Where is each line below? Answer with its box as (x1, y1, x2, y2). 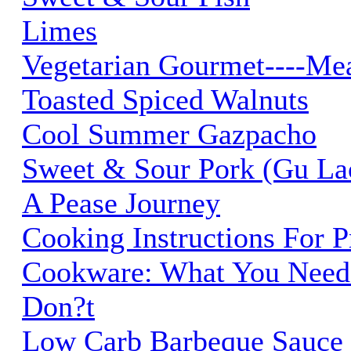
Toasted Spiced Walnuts (22, 82, 309, 116)
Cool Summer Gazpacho (22, 117, 317, 150)
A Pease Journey (22, 186, 220, 219)
